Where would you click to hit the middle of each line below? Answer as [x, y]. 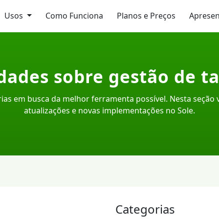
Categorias [145, 209]
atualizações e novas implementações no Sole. [109, 110]
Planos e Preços [146, 16]
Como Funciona [74, 16]
